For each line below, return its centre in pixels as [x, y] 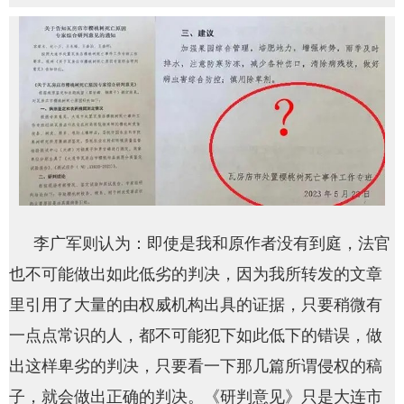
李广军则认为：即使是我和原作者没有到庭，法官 [212, 244]
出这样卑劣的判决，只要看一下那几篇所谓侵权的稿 [196, 367]
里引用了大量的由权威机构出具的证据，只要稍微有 [196, 305]
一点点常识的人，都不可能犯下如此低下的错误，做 [196, 336]
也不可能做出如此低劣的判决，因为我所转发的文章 [196, 275]
